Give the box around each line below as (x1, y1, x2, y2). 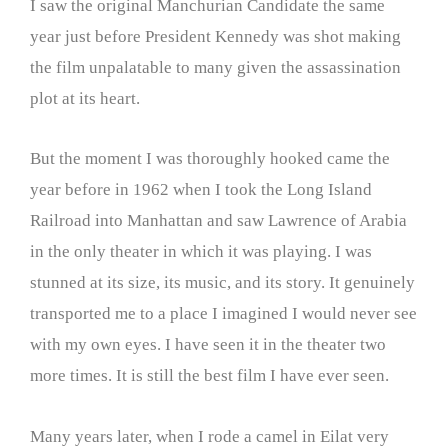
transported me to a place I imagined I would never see (30, 304, 417, 324)
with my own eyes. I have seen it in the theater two (30, 335, 386, 355)
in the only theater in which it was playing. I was (30, 242, 372, 262)
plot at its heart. (30, 88, 140, 108)
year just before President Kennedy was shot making (30, 26, 401, 46)
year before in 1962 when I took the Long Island (30, 180, 372, 200)
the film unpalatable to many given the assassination (30, 57, 401, 77)
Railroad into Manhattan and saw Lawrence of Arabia (30, 211, 407, 231)
